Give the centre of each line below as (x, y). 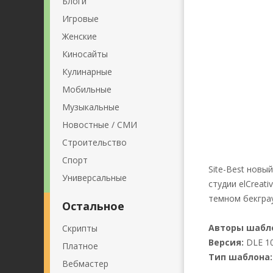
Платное (80, 246)
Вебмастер (85, 264)
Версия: (226, 242)
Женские (80, 36)
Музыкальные (91, 107)
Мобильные (87, 89)
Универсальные (94, 178)
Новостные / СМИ (100, 125)
